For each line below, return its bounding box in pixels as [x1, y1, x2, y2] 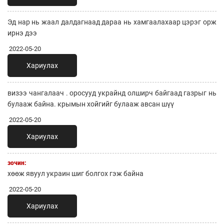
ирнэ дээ [7, 28, 37, 37]
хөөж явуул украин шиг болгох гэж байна [7, 169, 143, 177]
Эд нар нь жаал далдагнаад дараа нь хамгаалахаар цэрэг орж [7, 17, 216, 26]
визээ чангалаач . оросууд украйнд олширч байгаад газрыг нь [7, 88, 216, 97]
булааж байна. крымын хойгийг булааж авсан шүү [7, 99, 174, 108]
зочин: [7, 159, 26, 166]
